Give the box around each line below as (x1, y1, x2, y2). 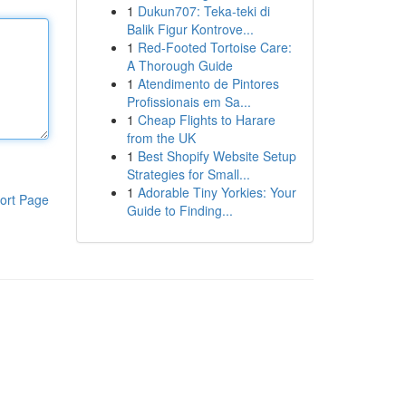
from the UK (126, 129, 196, 147)
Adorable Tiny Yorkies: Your (137, 183, 296, 201)
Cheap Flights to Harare (137, 111, 275, 129)
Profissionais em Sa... (126, 92, 251, 111)
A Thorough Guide (126, 56, 233, 74)
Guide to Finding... (126, 201, 233, 219)
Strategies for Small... (126, 165, 250, 183)
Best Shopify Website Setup (137, 147, 296, 165)
